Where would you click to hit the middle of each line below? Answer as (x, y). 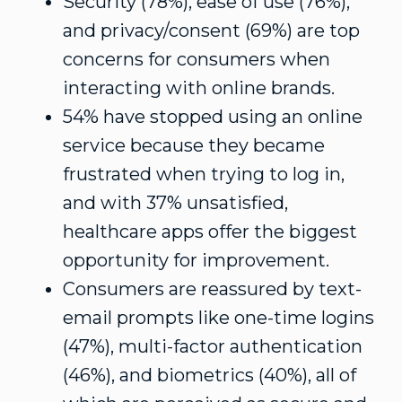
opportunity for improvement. (196, 260)
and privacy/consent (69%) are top (211, 31)
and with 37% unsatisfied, (175, 203)
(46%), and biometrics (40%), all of (210, 375)
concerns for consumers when (197, 59)
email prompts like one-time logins (218, 318)
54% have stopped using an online (213, 117)
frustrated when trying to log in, (204, 174)
